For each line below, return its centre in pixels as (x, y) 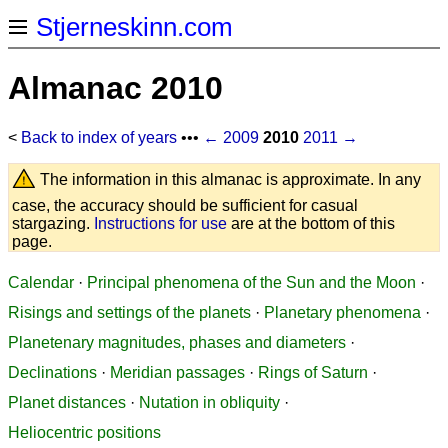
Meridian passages (177, 372)
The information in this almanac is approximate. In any (228, 179)
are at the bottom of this (311, 223)
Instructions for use (160, 223)
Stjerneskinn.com (134, 26)
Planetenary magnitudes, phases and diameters (177, 342)
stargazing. (53, 223)
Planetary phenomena (342, 312)
